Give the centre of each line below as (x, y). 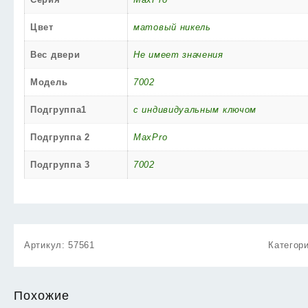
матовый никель (172, 27)
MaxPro (151, 137)
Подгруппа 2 (60, 137)
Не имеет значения (178, 55)
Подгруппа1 (58, 110)
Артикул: (46, 245)
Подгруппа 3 (60, 165)
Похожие (42, 296)
